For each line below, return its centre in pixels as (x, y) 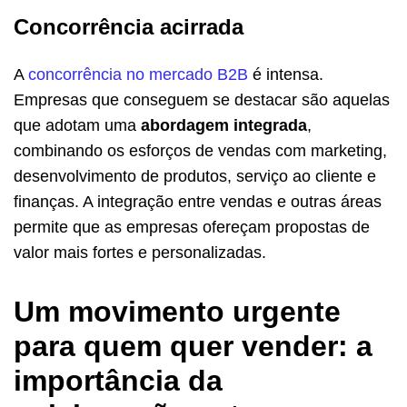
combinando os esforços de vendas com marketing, (200, 151)
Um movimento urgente (177, 312)
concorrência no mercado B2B (138, 75)
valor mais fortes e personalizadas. (140, 253)
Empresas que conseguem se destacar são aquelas (202, 100)
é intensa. (286, 75)
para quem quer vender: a (193, 347)
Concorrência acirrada (129, 27)
